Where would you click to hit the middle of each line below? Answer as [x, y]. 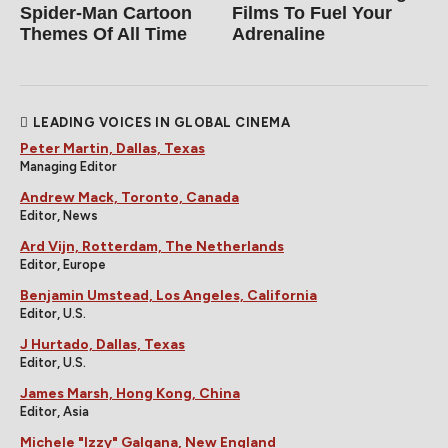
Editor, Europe [63, 265]
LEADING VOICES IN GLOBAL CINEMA [161, 123]
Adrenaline [279, 34]
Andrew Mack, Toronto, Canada [129, 198]
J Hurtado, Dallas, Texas [102, 345]
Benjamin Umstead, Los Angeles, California [168, 296]
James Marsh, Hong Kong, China [130, 394]
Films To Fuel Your [312, 13]
